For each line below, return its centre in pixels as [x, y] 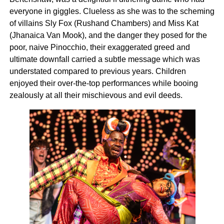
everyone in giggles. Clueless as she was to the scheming [112, 11]
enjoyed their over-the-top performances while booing [104, 83]
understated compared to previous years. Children [98, 71]
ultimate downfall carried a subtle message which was [105, 59]
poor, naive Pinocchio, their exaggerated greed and [100, 47]
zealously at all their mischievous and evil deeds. [96, 95]
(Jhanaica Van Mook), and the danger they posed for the [108, 35]
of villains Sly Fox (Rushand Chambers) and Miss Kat [104, 23]
